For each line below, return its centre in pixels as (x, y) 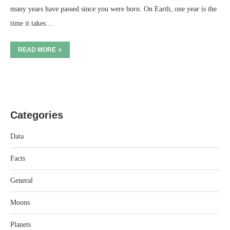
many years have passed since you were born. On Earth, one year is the (113, 9)
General (22, 180)
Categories (37, 115)
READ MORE (37, 50)
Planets (21, 225)
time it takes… (32, 23)
